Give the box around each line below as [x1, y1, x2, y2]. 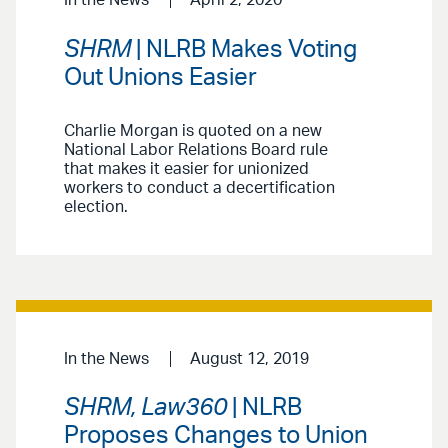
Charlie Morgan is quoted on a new [64, 122, 322, 139]
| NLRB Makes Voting [131, 37, 357, 62]
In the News [64, 350, 149, 367]
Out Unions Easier [64, 65, 257, 90]
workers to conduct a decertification [64, 179, 335, 196]
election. [64, 198, 128, 215]
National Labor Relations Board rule [64, 141, 328, 158]
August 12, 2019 [189, 350, 309, 367]
